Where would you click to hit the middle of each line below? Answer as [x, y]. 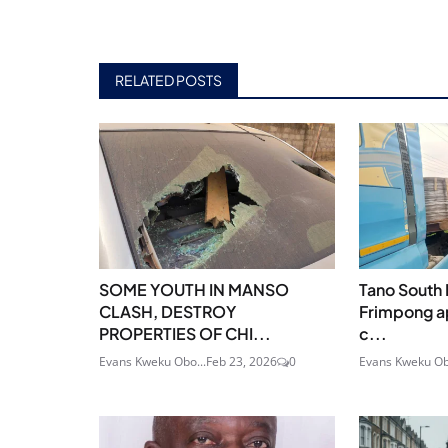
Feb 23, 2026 [241, 362]
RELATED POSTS [168, 79]
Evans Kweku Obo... [152, 362]
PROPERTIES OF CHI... [185, 334]
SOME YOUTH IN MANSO [194, 290]
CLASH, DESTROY [167, 312]
